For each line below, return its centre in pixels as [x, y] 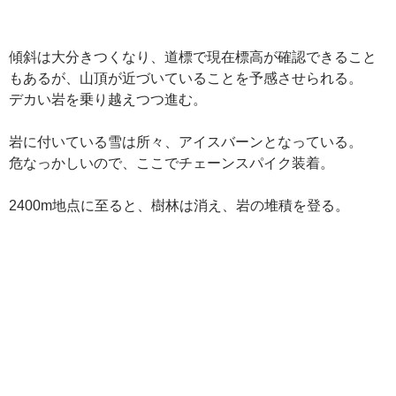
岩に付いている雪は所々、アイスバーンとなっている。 [186, 142]
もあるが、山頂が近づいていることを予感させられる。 [186, 78]
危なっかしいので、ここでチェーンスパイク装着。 [171, 163]
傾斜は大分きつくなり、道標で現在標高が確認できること [193, 57]
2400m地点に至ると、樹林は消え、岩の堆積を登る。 [179, 206]
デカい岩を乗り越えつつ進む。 [108, 99]
